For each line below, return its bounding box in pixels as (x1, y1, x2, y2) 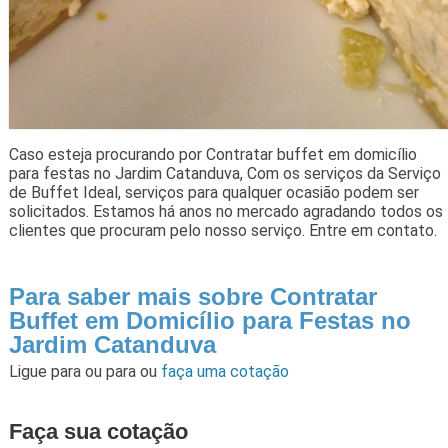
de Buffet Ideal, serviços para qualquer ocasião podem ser (8, 182, 419, 202)
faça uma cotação (160, 361, 289, 381)
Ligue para (8, 361, 85, 381)
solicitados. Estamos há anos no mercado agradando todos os (8, 201, 443, 221)
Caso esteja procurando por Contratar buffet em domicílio (8, 144, 417, 164)
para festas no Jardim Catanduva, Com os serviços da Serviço (8, 163, 441, 183)
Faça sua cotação (8, 418, 188, 444)
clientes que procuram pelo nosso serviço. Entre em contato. (8, 220, 437, 240)
